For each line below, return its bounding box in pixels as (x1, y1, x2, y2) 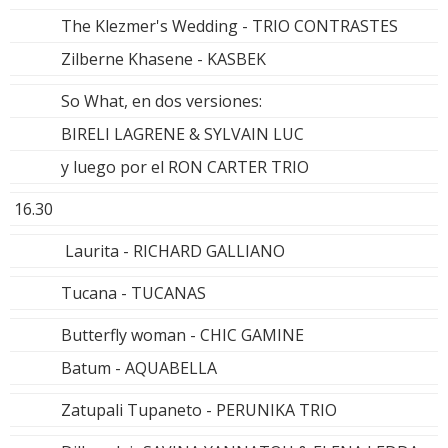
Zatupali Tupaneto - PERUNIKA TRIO (61, 398, 337, 421)
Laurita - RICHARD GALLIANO (61, 239, 285, 262)
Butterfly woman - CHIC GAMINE (61, 323, 304, 346)
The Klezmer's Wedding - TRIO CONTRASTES (61, 14, 398, 37)
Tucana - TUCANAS (61, 281, 206, 304)
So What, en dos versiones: (61, 89, 262, 112)
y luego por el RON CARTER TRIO (61, 155, 309, 178)
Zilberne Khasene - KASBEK (61, 47, 266, 70)
